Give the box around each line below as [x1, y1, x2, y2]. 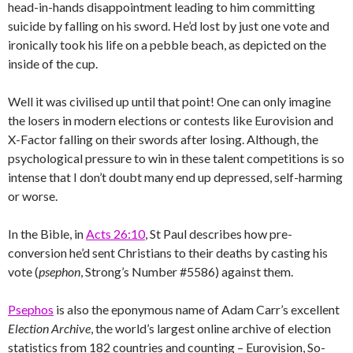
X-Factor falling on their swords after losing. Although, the [8, 131, 318, 147]
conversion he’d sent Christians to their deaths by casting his [8, 244, 328, 260]
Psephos [8, 301, 54, 317]
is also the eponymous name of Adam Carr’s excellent [54, 301, 340, 317]
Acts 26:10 [86, 225, 145, 241]
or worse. [8, 188, 58, 203]
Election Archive [8, 320, 91, 336]
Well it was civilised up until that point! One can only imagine [8, 93, 331, 109]
